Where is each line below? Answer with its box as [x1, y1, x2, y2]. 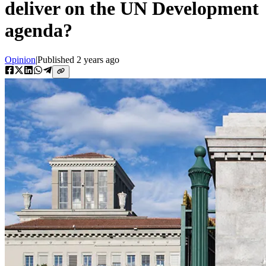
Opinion [5, 54, 36, 65]
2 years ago [77, 54, 119, 65]
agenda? [5, 20, 72, 42]
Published [37, 54, 77, 65]
